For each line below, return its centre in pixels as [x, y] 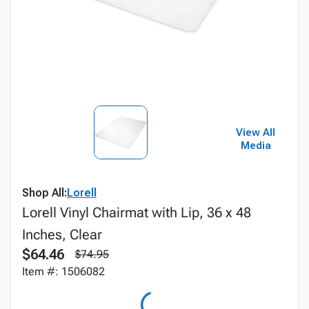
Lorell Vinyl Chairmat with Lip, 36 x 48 [137, 212]
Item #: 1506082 [63, 271]
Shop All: [44, 193]
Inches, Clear [62, 235]
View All [256, 132]
